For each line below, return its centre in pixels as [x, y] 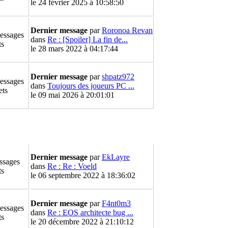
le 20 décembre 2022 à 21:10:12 [82, 222]
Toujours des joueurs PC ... [91, 86]
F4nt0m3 [116, 203]
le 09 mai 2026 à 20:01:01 [73, 95]
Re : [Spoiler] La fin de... [88, 39]
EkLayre [116, 157]
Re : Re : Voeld [72, 166]
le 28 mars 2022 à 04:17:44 [74, 49]
